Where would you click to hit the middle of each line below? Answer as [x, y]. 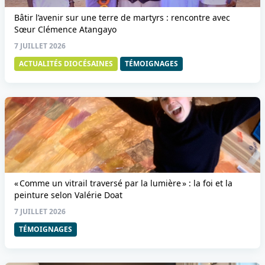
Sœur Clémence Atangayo [65, 29]
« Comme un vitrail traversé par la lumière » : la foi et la [123, 183]
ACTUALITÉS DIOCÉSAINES [66, 64]
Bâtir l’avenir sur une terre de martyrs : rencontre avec [122, 17]
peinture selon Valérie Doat [68, 195]
